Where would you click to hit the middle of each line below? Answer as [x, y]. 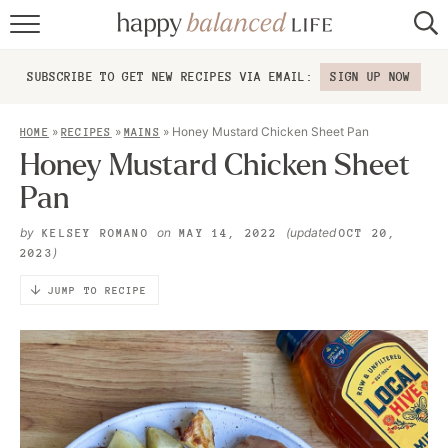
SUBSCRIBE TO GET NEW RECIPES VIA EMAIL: [174, 76]
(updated [312, 232]
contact [224, 199]
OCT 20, [367, 233]
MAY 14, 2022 [228, 233]
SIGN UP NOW [370, 76]
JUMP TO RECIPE [98, 290]
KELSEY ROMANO [95, 233]
